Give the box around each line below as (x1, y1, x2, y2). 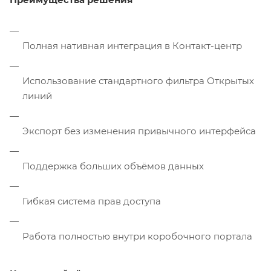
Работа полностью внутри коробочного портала (22, 230, 252, 243)
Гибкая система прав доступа (22, 195, 161, 207)
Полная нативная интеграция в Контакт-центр (22, 40, 242, 52)
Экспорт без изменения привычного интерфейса (22, 125, 256, 137)
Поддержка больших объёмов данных (22, 160, 204, 172)
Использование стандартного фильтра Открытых (22, 75, 254, 87)
